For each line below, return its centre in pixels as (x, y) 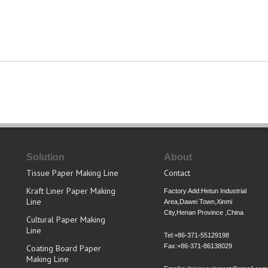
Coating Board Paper (64, 248)
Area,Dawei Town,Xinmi (198, 201)
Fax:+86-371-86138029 (198, 246)
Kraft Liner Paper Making (71, 191)
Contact (177, 173)
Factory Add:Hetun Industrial (205, 191)
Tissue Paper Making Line (72, 173)
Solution (45, 157)
